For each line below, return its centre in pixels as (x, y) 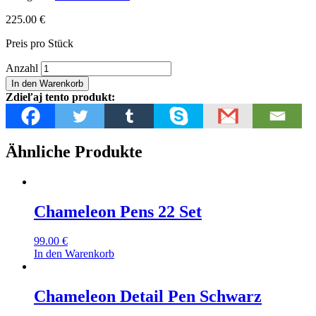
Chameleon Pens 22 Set (118, 211)
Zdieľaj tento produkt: (60, 97)
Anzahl (22, 68)
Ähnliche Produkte (74, 151)
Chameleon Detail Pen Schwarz (148, 297)
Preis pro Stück (39, 43)
